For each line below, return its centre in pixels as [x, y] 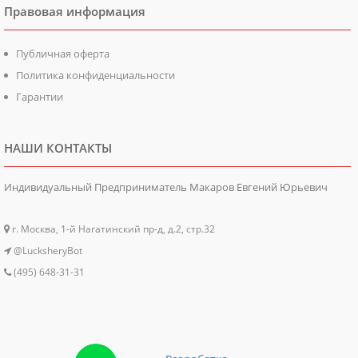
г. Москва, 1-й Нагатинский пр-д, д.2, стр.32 [112, 229]
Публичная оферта [63, 54]
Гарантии [40, 97]
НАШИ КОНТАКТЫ [58, 148]
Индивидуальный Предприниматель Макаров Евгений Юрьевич [166, 187]
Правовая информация [75, 11]
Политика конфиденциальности [95, 75]
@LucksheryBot [47, 251]
